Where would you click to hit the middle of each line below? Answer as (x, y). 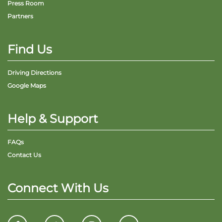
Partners (20, 16)
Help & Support (53, 119)
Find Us (30, 49)
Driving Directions (34, 73)
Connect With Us (58, 188)
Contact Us (24, 155)
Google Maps (27, 85)
